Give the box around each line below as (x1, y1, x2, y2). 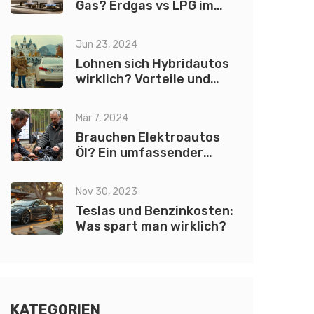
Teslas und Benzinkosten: (76, 203, 233, 219)
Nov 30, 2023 (76, 186, 137, 198)
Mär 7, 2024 (76, 112, 128, 124)
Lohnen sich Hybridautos (76, 56, 229, 71)
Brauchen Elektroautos (76, 130, 220, 145)
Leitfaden (76, 161, 137, 176)
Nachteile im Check (76, 87, 193, 102)
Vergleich (76, 13, 134, 29)
